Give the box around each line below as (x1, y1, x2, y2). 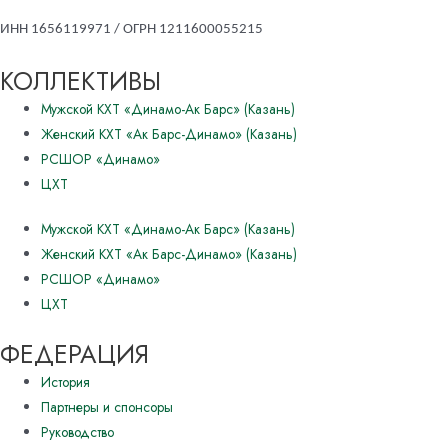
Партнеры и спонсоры (41, 396, 174, 417)
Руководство (41, 421, 115, 442)
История (41, 371, 91, 392)
